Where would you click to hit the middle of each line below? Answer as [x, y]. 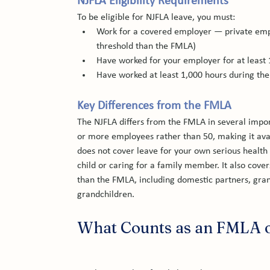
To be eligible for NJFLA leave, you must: [156, 17]
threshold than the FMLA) [146, 46]
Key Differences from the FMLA [155, 106]
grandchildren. [106, 195]
